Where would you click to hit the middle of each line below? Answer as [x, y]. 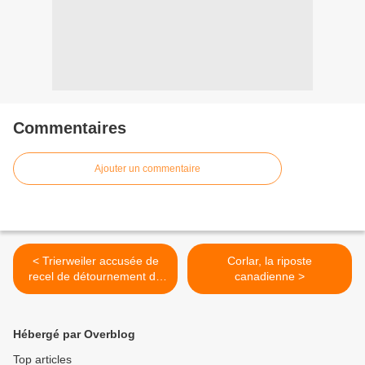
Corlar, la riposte [270, 261]
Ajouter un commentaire [147, 169]
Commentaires [70, 128]
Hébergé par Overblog [74, 334]
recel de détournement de [95, 277]
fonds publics [95, 292]
